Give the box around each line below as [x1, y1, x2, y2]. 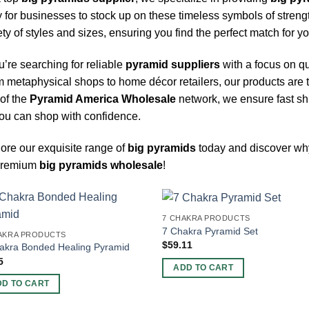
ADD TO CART [173, 263, 234, 272]
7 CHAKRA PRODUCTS [162, 214, 250, 223]
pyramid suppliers [126, 59, 220, 71]
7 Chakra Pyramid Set [162, 225, 259, 237]
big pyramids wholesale [39, 159, 163, 171]
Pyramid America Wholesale [30, 93, 176, 106]
